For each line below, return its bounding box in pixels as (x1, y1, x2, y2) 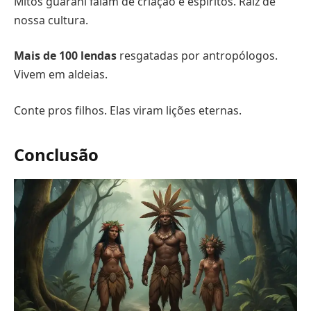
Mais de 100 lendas (14, 48, 117, 64)
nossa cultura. (14, 12, 88, 28)
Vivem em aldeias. (14, 67, 108, 83)
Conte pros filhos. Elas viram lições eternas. (14, 102, 242, 118)
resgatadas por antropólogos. (117, 48, 278, 64)
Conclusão (14, 143, 99, 167)
